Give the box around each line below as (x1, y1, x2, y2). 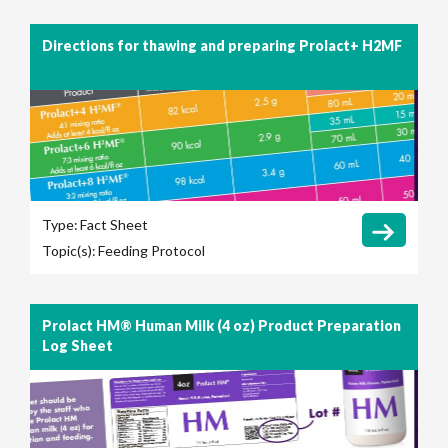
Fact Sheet (80, 216, 148, 234)
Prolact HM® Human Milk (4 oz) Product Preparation (42, 317, 401, 335)
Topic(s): (42, 242, 96, 260)
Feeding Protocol (98, 242, 205, 260)
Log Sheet (42, 337, 113, 355)
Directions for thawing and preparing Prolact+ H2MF (42, 37, 402, 55)
